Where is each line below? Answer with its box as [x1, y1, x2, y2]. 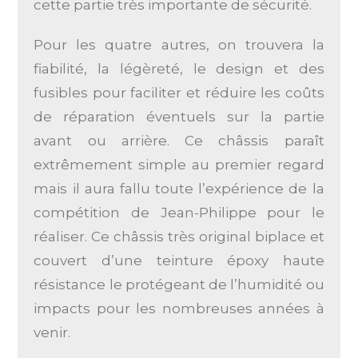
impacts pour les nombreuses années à [34, 300, 324, 316]
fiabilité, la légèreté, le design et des [34, 60, 324, 77]
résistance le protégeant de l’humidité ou [34, 276, 324, 292]
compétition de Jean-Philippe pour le [34, 204, 324, 221]
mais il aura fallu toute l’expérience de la [34, 180, 324, 197]
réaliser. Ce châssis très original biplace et [34, 228, 324, 245]
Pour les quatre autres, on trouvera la [34, 36, 324, 53]
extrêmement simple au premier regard [34, 156, 324, 173]
